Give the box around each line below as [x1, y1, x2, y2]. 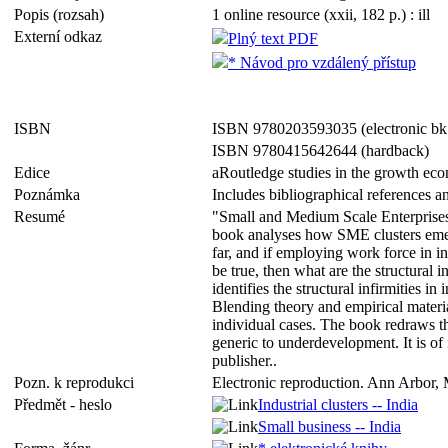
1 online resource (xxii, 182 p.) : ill [212, 6, 430, 23]
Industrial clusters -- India [258, 396, 418, 413]
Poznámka [14, 186, 88, 203]
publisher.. [212, 352, 277, 369]
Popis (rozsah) [14, 6, 112, 23]
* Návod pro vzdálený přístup [228, 54, 416, 71]
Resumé [14, 208, 73, 225]
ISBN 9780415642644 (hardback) [212, 142, 429, 159]
